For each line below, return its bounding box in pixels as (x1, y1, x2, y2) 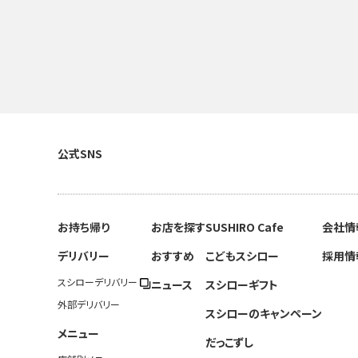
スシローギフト (205, 276, 278, 292)
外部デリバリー (58, 297, 120, 312)
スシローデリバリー (58, 275, 140, 289)
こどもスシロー (205, 248, 279, 264)
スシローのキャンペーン (205, 305, 322, 321)
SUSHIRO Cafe (205, 219, 284, 235)
